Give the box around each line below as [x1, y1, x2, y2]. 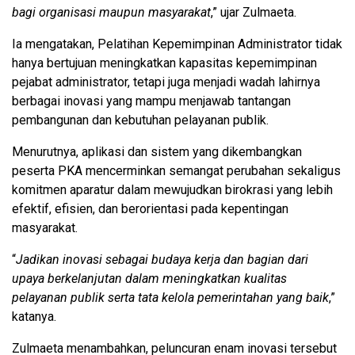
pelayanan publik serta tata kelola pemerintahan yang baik [12, 289, 329, 305]
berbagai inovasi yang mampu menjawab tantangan [12, 93, 291, 109]
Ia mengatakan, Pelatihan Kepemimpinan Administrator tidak [12, 36, 342, 52]
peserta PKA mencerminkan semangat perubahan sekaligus [12, 162, 341, 178]
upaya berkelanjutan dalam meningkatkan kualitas [12, 270, 287, 286]
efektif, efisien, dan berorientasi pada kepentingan [12, 200, 288, 216]
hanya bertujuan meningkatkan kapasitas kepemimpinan [12, 55, 317, 71]
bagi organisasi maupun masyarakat [12, 4, 211, 20]
